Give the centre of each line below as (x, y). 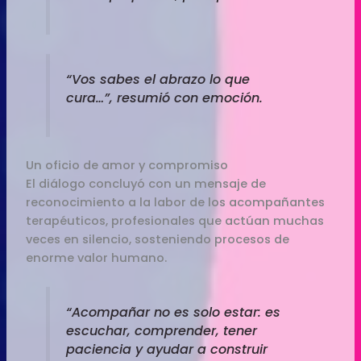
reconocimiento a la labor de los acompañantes (176, 203)
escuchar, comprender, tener (161, 331)
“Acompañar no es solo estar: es (173, 313)
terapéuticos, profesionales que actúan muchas (175, 221)
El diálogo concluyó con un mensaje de (146, 184)
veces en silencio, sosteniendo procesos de (158, 240)
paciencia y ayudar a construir (166, 350)
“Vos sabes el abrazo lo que (158, 79)
